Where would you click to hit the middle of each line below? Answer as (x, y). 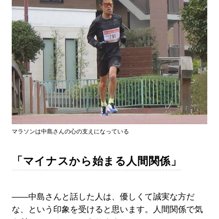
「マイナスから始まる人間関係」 (97, 161)
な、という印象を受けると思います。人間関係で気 (107, 209)
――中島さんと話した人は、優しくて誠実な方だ (103, 197)
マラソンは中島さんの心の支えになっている (70, 131)
